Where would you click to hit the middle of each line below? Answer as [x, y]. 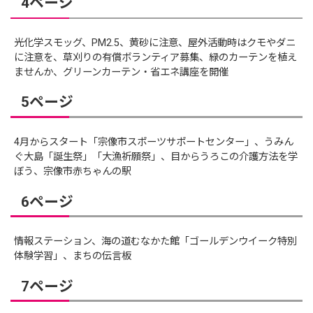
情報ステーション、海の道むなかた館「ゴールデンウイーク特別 [156, 241]
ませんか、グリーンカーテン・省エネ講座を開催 [122, 72]
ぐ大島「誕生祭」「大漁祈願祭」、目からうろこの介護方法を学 [156, 156]
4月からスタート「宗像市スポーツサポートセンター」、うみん [154, 142]
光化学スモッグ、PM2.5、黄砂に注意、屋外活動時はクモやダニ [155, 43]
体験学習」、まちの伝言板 [73, 256]
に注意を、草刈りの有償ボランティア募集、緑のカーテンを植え [156, 57]
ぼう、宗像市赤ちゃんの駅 [73, 171]
